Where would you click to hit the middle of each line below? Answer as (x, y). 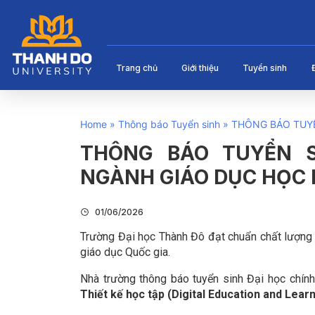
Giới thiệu (200, 68)
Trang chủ (137, 68)
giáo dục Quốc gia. (127, 252)
